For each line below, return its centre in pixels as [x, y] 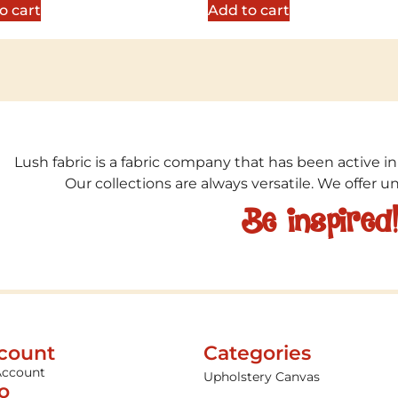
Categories [258, 354]
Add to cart [249, 11]
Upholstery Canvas [262, 377]
